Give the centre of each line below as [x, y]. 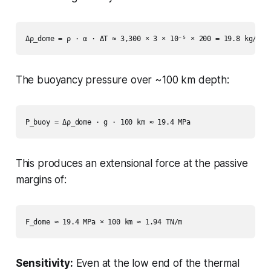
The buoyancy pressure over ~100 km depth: [122, 80]
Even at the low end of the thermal [156, 263]
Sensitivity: [44, 263]
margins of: [41, 179]
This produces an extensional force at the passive [132, 163]
